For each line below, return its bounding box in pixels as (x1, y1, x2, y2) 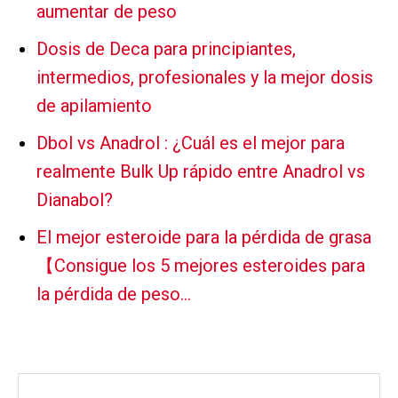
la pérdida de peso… (36, 283, 191, 306)
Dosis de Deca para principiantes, (36, 38, 296, 60)
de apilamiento (36, 95, 152, 117)
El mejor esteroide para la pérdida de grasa (36, 227, 371, 249)
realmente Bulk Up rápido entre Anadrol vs (36, 161, 365, 183)
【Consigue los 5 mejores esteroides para (36, 255, 365, 277)
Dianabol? (36, 189, 113, 211)
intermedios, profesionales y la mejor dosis (36, 67, 373, 89)
